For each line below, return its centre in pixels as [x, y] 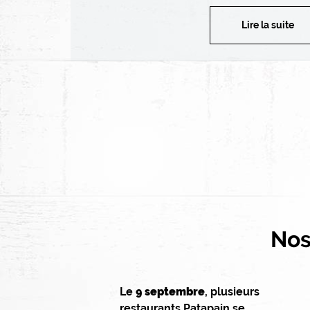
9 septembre [170, 291]
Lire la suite [268, 25]
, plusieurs [232, 291]
